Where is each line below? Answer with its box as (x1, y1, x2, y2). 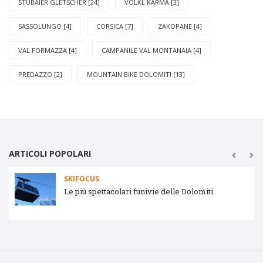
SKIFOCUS (64, 173, 99, 184)
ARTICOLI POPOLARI (9, 147, 91, 159)
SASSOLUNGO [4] (18, 21, 72, 31)
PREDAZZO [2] (18, 69, 62, 79)
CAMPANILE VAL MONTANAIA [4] (102, 45, 201, 55)
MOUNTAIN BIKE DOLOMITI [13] (87, 69, 185, 79)
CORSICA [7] (96, 21, 133, 31)
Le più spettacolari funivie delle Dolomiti (64, 186, 213, 197)
